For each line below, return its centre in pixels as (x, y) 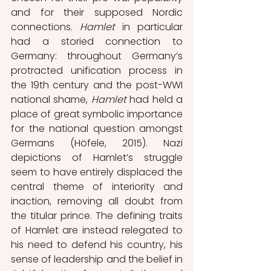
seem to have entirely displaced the (97, 172)
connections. (45, 27)
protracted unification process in (97, 70)
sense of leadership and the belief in (97, 259)
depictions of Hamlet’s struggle (97, 157)
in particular (152, 27)
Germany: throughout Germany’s (97, 56)
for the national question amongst (97, 128)
